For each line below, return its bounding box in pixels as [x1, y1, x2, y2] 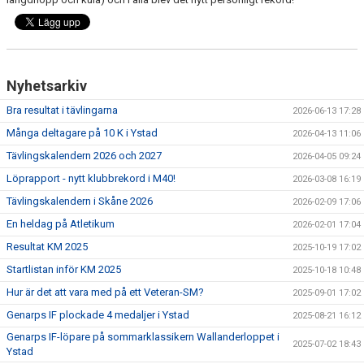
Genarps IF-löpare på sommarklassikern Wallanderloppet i [6, 331, 279, 343]
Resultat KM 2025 [6, 240, 88, 253]
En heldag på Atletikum [6, 218, 115, 230]
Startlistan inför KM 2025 [6, 263, 121, 275]
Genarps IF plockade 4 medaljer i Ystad [6, 309, 189, 321]
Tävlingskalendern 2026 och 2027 [6, 149, 162, 162]
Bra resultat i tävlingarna [6, 104, 118, 116]
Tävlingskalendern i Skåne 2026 [6, 195, 153, 207]
